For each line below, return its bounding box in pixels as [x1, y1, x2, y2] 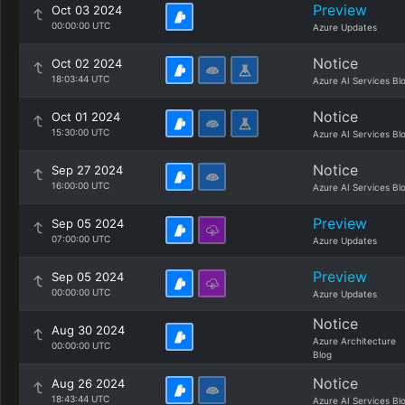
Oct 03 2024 [52, 3, 122, 17]
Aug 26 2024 [52, 376, 125, 391]
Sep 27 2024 [52, 163, 123, 177]
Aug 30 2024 [52, 323, 125, 337]
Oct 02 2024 [52, 56, 122, 71]
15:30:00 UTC [52, 127, 109, 137]
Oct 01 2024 [52, 109, 120, 124]
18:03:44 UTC [52, 73, 109, 84]
